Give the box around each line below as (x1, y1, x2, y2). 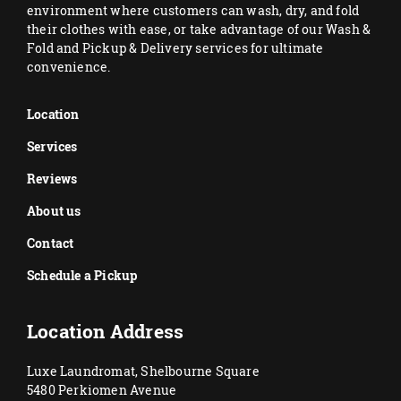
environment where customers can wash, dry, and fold (27, 2, 360, 19)
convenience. (27, 58, 111, 75)
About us (27, 202, 81, 219)
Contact (27, 235, 74, 252)
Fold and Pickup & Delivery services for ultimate (27, 39, 324, 56)
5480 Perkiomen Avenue (27, 380, 177, 398)
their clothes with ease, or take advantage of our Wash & (27, 21, 371, 38)
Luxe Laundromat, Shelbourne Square (27, 362, 260, 380)
